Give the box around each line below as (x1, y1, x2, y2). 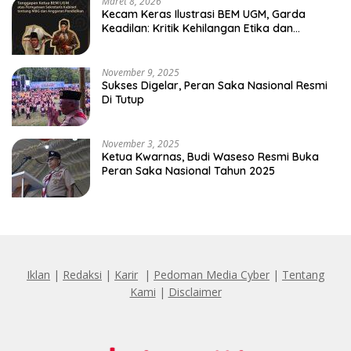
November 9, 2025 (102, 65, 179, 79)
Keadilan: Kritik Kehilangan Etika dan (102, 20, 293, 35)
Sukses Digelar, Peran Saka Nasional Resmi (102, 78, 327, 92)
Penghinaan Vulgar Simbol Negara (102, 34, 282, 49)
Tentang (282, 266, 324, 282)
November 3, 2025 (102, 136, 179, 150)
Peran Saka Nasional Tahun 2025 (102, 163, 275, 178)
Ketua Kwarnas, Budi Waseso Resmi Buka (102, 149, 319, 164)
